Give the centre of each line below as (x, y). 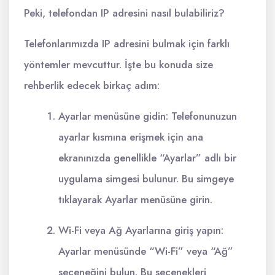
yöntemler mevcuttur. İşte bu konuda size (118, 64)
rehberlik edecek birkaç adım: (92, 85)
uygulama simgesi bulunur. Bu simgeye (146, 179)
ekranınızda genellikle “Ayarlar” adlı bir (147, 158)
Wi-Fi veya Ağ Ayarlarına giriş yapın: (141, 230)
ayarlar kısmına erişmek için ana (131, 137)
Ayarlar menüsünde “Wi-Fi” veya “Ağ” (146, 251)
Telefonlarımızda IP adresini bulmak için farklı (127, 44)
